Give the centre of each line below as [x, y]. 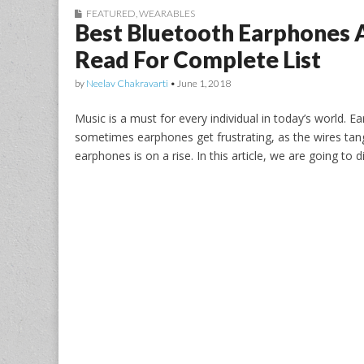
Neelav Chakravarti [127, 83]
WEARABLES [167, 13]
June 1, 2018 [204, 83]
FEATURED [111, 13]
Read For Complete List [198, 59]
